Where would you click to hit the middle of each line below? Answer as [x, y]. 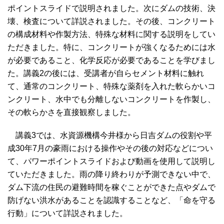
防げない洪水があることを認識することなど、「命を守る [111, 200]
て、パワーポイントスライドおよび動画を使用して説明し [111, 161]
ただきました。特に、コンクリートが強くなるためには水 [111, 47]
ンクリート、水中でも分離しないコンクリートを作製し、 [111, 99]
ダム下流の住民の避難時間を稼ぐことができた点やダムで [111, 187]
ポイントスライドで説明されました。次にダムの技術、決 [111, 8]
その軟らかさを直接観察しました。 [71, 112]
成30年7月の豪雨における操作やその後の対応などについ [110, 148]
